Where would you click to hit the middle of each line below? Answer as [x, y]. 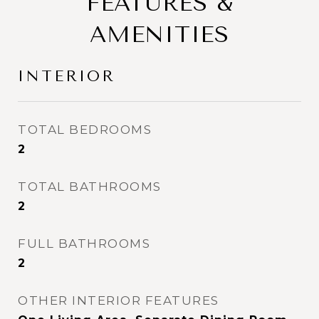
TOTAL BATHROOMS [90, 187]
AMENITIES [159, 35]
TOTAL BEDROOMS [85, 130]
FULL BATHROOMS [84, 244]
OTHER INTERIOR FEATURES [119, 300]
